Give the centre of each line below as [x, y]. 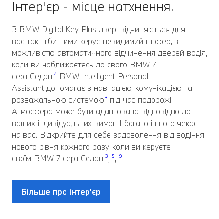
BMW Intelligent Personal [102, 76]
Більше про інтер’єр [61, 192]
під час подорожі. [140, 100]
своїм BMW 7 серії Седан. [58, 158]
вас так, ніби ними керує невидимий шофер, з [95, 41]
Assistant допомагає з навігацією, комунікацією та [102, 88]
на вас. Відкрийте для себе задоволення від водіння [108, 135]
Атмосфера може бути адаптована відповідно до [101, 111]
